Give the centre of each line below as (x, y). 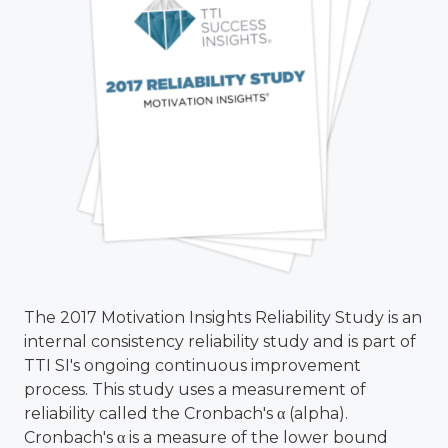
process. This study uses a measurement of (195, 390)
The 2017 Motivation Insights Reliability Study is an (223, 318)
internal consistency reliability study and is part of (220, 342)
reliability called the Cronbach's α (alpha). (186, 414)
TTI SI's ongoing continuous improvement (192, 366)
